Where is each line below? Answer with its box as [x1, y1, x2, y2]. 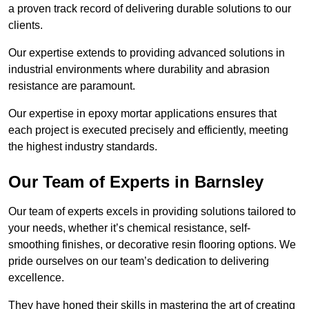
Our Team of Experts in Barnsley [8, 172, 263, 192]
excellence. [8, 272, 64, 284]
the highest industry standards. [8, 141, 157, 153]
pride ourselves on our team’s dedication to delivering [8, 255, 269, 268]
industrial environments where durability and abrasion [8, 63, 270, 76]
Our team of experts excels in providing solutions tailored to [8, 206, 296, 218]
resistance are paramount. [8, 80, 138, 92]
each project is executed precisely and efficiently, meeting [8, 124, 288, 137]
